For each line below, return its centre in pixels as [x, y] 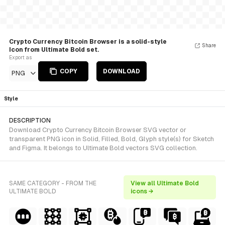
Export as [20, 58]
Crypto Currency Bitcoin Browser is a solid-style [88, 42]
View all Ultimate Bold [165, 183]
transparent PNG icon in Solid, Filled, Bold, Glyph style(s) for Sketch [111, 139]
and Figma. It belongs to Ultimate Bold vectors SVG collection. [103, 148]
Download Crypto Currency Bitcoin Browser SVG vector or [98, 130]
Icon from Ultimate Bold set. [54, 50]
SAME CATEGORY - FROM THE [53, 183]
